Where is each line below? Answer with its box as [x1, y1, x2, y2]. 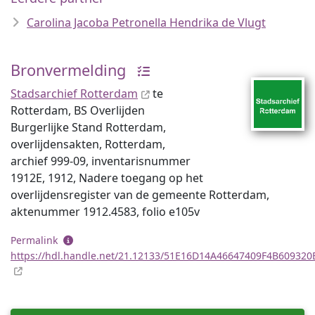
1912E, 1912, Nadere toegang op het [11, 170, 203, 186]
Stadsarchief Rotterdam [11, 86, 138, 101]
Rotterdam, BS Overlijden [11, 103, 145, 118]
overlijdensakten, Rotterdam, [11, 136, 165, 152]
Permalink [11, 233, 60, 247]
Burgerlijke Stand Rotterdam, [11, 120, 166, 135]
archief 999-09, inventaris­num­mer [11, 153, 191, 169]
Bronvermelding [11, 60, 126, 80]
